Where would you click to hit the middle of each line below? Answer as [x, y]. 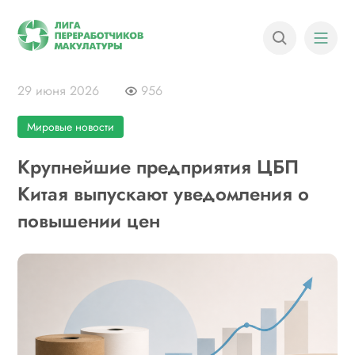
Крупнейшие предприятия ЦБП [158, 167]
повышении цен [89, 221]
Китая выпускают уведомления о [164, 194]
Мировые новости [71, 127]
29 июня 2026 [59, 91]
